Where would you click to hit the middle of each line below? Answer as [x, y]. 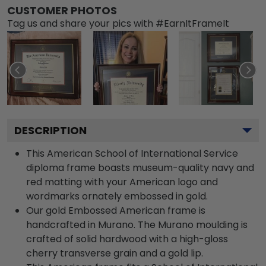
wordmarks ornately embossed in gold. [117, 196]
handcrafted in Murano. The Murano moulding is [137, 224]
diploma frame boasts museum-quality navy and [140, 167]
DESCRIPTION [50, 130]
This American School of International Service [132, 153]
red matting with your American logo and [122, 182]
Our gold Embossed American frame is [116, 210]
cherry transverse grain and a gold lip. [115, 253]
